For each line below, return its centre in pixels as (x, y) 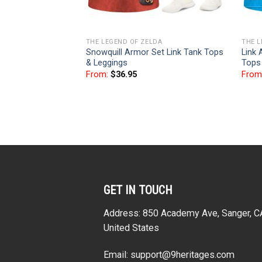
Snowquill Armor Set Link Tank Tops (154, 53)
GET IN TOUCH (138, 190)
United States (131, 227)
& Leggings (106, 63)
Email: (117, 254)
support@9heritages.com (182, 254)
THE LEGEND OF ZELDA (124, 42)
